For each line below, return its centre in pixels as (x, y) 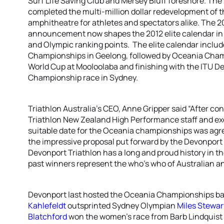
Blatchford (47, 216)
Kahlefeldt (47, 205)
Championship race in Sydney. (83, 77)
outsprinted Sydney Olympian (121, 205)
